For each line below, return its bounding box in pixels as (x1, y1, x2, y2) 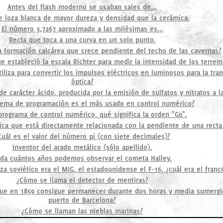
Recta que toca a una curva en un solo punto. (8, 35, 156, 44)
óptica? (71, 77, 94, 86)
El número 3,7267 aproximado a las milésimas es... (1, 24, 163, 33)
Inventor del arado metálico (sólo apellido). (12, 142, 152, 152)
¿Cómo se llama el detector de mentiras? (16, 175, 148, 185)
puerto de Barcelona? (48, 195, 116, 205)
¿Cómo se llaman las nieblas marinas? (21, 206, 143, 216)
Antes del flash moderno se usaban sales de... (7, 2, 157, 11)
